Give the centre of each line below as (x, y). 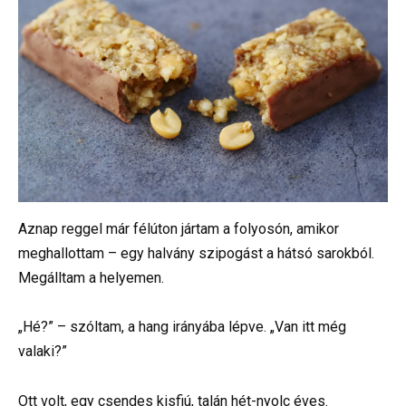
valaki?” (43, 352)
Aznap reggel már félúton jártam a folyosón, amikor (179, 229)
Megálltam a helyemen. (91, 278)
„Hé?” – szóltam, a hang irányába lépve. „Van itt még (182, 327)
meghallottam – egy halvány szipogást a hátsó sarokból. (196, 254)
